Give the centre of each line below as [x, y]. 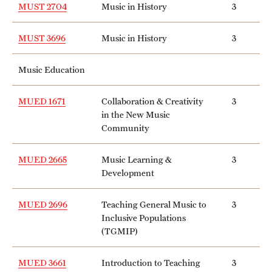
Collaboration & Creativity [152, 101]
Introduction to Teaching [151, 262]
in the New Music [136, 114]
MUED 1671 [42, 101]
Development [128, 172]
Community [125, 127]
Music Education [52, 69]
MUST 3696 [42, 38]
